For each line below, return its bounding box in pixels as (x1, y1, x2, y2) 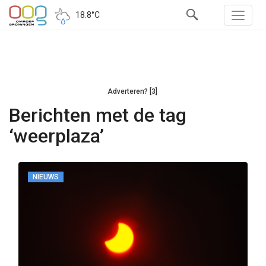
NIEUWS (33, 173, 59, 181)
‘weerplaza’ (9, 125, 104, 147)
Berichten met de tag (9, 104, 186, 126)
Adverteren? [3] (107, 87, 157, 96)
